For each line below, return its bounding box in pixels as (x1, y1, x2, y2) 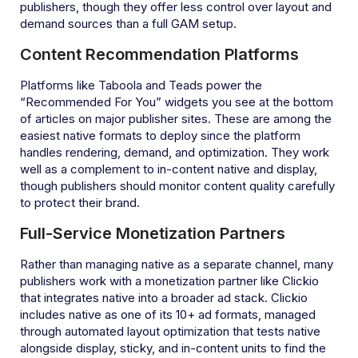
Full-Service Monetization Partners (20, 223, 285, 243)
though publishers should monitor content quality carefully (20, 177, 335, 193)
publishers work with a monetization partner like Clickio (20, 272, 319, 288)
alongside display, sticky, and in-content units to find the (20, 340, 326, 356)
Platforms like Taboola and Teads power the (20, 77, 262, 93)
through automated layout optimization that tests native (20, 323, 320, 339)
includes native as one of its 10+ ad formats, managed (20, 306, 316, 322)
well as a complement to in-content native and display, (20, 161, 317, 177)
